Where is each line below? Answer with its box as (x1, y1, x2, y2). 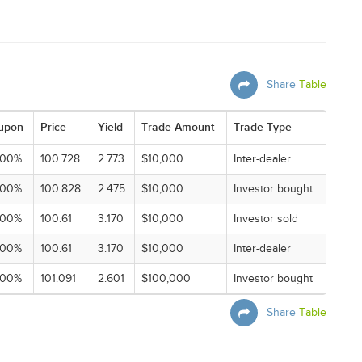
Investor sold (234, 213, 298, 225)
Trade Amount (141, 120, 214, 134)
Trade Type (234, 120, 292, 134)
